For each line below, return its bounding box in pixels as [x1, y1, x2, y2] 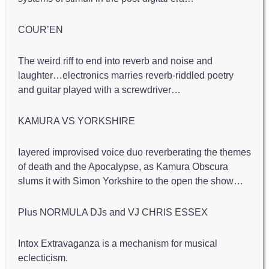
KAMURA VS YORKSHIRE [18, 116, 135, 126]
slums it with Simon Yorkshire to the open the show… [18, 176, 243, 186]
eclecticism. [18, 253, 68, 263]
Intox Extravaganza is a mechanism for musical [18, 238, 217, 249]
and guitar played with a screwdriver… [18, 85, 181, 95]
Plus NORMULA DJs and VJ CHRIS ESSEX [18, 207, 208, 217]
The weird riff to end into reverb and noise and [18, 56, 213, 66]
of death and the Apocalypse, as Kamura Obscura [18, 162, 228, 172]
